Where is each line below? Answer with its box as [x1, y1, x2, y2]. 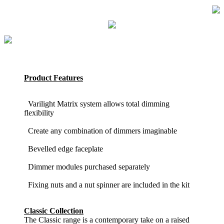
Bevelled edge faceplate [24, 144, 103, 153]
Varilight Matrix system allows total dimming [24, 99, 169, 108]
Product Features [24, 73, 83, 82]
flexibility [24, 108, 54, 117]
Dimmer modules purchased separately [24, 162, 150, 171]
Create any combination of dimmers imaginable [24, 126, 177, 135]
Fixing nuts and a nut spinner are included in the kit [24, 180, 189, 189]
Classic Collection [24, 206, 83, 215]
